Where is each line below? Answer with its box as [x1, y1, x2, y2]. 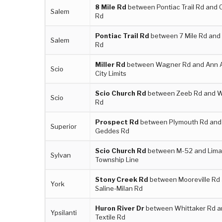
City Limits [95, 69, 127, 77]
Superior [51, 122, 77, 130]
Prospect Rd [95, 117, 139, 126]
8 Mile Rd [95, 2, 127, 11]
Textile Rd [95, 213, 126, 221]
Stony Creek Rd [95, 175, 149, 183]
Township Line [95, 155, 139, 164]
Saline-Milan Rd [95, 184, 143, 192]
